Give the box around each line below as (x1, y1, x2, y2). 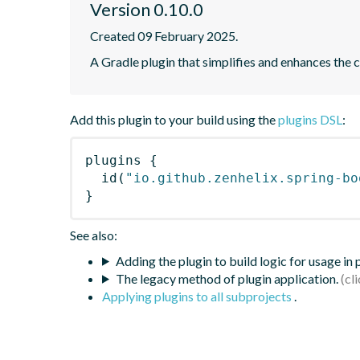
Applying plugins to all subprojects (102, 288, 294, 304)
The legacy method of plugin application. (115, 270, 338, 286)
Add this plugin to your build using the (70, 111, 278, 127)
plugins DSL (278, 111, 342, 127)
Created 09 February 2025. (90, 27, 238, 43)
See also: (70, 227, 117, 243)
